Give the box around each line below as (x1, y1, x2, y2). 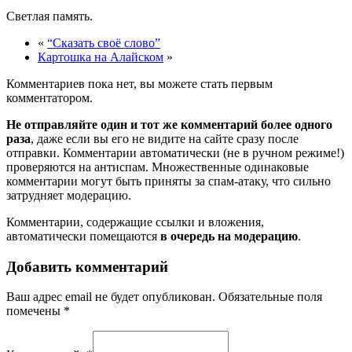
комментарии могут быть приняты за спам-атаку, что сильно (6, 174, 331, 188)
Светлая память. (6, 9, 93, 23)
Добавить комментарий (6, 258, 168, 275)
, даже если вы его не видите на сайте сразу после (31, 131, 299, 145)
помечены (6, 304, 64, 318)
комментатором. (6, 90, 93, 104)
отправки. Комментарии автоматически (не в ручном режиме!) (6, 145, 344, 159)
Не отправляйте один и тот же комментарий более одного (6, 117, 332, 131)
